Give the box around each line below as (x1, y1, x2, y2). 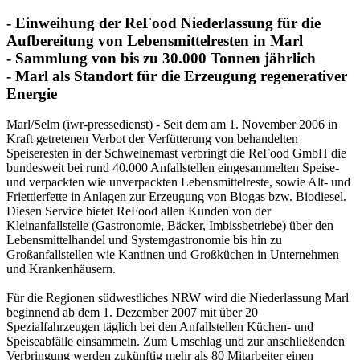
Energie (6, 84, 57, 102)
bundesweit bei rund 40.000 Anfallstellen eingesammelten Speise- (6, 161, 339, 175)
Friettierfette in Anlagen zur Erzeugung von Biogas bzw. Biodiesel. (6, 190, 346, 204)
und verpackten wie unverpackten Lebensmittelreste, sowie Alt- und (6, 175, 350, 190)
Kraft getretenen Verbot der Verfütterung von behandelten (6, 132, 298, 146)
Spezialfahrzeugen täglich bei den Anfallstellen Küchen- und (6, 320, 313, 334)
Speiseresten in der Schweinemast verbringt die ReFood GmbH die (6, 146, 346, 161)
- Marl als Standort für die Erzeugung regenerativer (6, 67, 347, 84)
